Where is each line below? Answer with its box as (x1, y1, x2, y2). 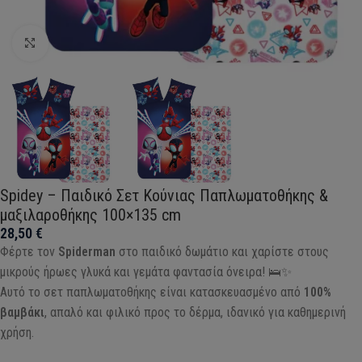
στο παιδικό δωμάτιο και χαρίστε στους (116, 243, 329, 259)
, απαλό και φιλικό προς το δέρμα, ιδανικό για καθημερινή (44, 304, 346, 320)
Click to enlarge (48, 36, 126, 50)
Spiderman (58, 243, 116, 259)
